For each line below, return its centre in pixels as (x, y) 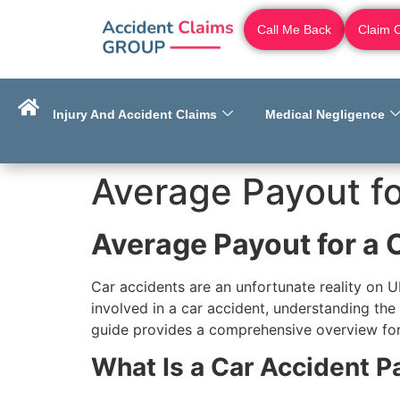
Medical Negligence (325, 114)
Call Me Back (294, 29)
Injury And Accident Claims (135, 114)
